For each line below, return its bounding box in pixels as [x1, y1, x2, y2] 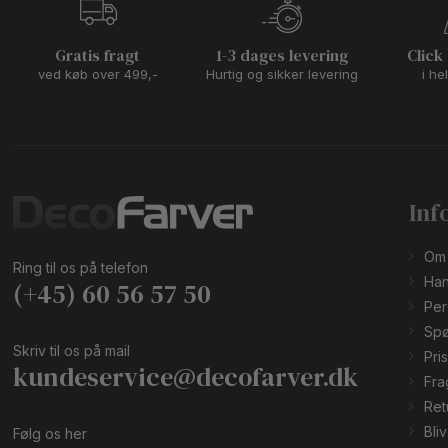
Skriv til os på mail [13, 342, 131, 360]
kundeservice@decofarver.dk [13, 359, 359, 396]
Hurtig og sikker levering [206, 66, 359, 83]
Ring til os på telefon [13, 259, 149, 277]
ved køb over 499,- [37, 66, 158, 83]
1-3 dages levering [216, 44, 349, 67]
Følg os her [13, 425, 88, 443]
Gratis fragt [55, 44, 141, 67]
